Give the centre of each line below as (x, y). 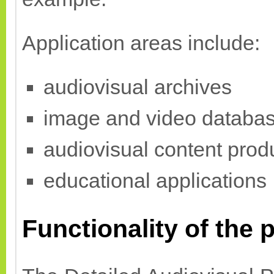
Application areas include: (141, 43)
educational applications (155, 180)
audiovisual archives (138, 87)
